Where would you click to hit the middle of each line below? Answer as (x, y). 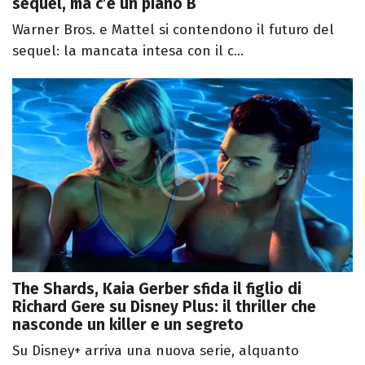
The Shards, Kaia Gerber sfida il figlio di (157, 289)
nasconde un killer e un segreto (128, 325)
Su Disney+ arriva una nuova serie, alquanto (156, 351)
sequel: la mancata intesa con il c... (128, 51)
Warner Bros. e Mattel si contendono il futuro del (173, 29)
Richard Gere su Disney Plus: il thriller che (164, 307)
